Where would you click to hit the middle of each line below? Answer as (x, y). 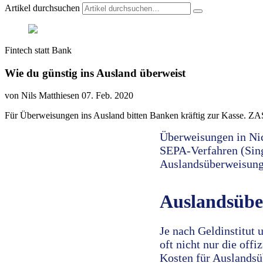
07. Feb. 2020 (107, 96)
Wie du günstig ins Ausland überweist (95, 73)
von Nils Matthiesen (42, 96)
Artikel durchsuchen (42, 8)
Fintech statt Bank (38, 50)
